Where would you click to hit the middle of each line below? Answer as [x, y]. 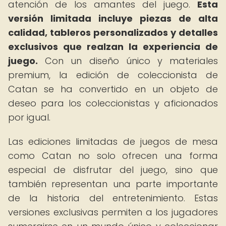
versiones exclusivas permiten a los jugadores [113, 212]
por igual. [29, 117]
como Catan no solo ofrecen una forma [113, 156]
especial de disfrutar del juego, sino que [113, 170]
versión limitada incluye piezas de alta [113, 18]
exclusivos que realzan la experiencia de [113, 47]
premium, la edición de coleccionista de [113, 75]
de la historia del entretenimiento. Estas [113, 198]
